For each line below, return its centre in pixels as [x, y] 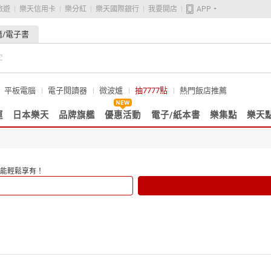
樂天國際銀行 [117, 9]
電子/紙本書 [175, 115]
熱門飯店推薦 [203, 90]
